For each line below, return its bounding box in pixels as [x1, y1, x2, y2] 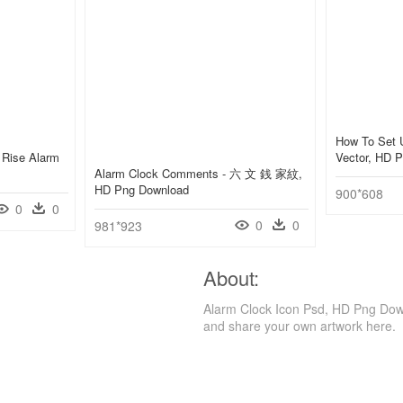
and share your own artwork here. [203, 317, 396, 336]
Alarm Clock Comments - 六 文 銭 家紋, [94, 165, 302, 183]
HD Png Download [94, 181, 189, 199]
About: [203, 264, 259, 292]
